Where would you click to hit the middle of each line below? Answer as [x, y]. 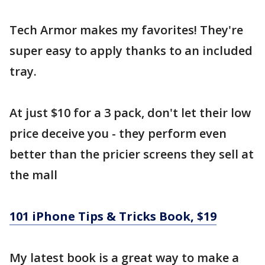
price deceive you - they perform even [118, 133]
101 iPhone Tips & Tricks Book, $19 [113, 216]
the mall [33, 175]
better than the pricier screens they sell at [132, 154]
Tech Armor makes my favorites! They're [126, 30]
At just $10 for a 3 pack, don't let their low [130, 113]
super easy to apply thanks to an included [131, 51]
